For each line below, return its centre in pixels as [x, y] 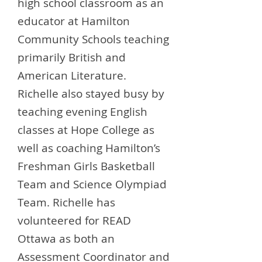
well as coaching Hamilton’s [89, 148]
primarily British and [72, 57]
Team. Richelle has [66, 202]
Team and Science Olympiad [92, 184]
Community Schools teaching [93, 39]
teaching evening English [82, 112]
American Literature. [72, 75]
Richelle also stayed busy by [91, 94]
